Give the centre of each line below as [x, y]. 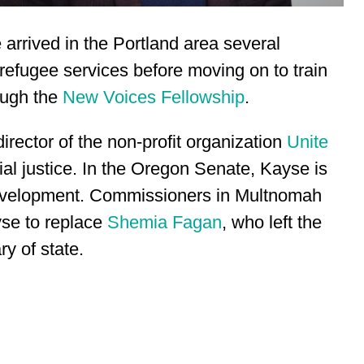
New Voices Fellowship [154, 97]
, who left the [272, 223]
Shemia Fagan [162, 223]
